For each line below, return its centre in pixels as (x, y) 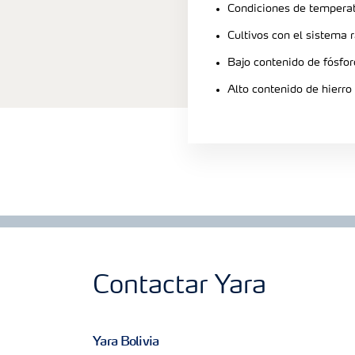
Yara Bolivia (126, 340)
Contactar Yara (179, 286)
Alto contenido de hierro (290, 89)
